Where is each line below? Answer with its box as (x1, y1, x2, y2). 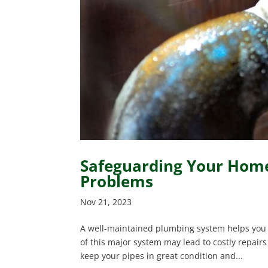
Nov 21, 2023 (80, 196, 132, 208)
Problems (80, 170, 154, 192)
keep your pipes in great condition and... (80, 249, 243, 261)
